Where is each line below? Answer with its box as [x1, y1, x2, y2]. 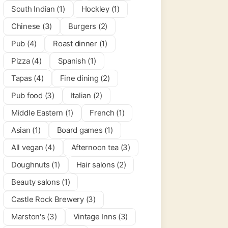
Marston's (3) [11, 212, 57, 221]
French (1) [90, 108, 125, 118]
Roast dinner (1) [53, 39, 107, 48]
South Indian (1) [11, 4, 65, 14]
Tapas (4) [11, 73, 44, 83]
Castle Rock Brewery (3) [11, 194, 96, 204]
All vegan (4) [11, 142, 55, 152]
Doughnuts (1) [11, 160, 60, 169]
